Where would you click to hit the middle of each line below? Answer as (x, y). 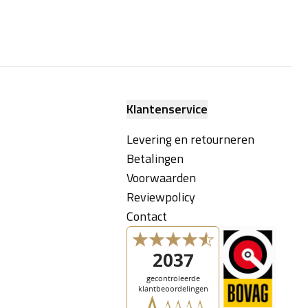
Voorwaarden (162, 178)
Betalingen (155, 159)
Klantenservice (167, 109)
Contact (147, 217)
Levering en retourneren (191, 140)
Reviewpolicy (161, 197)
